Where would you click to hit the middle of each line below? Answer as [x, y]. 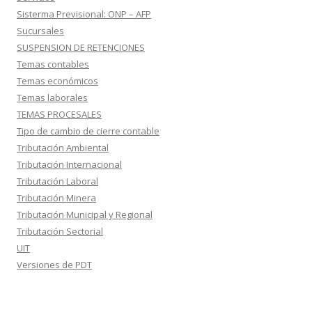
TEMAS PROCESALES [59, 114]
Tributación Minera [56, 198]
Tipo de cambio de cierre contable [88, 131]
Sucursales [40, 31]
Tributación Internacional [69, 164]
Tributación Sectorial [60, 231]
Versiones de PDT [54, 265]
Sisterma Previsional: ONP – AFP [84, 14]
